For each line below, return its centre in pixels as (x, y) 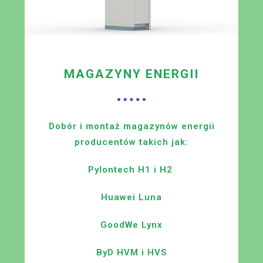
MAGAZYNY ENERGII (131, 74)
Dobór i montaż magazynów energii (131, 127)
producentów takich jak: (131, 142)
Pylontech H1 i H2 (131, 170)
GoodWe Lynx (131, 225)
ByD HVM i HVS (131, 253)
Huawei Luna (131, 198)
